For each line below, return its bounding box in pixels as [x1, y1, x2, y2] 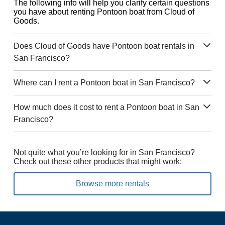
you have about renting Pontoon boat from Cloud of [13, 8, 194, 16]
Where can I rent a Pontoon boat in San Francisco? [13, 78, 195, 87]
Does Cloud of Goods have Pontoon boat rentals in [13, 42, 194, 50]
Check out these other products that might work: [13, 157, 182, 166]
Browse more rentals [75, 179, 149, 188]
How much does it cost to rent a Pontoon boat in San [13, 103, 199, 111]
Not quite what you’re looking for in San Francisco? [13, 148, 195, 157]
